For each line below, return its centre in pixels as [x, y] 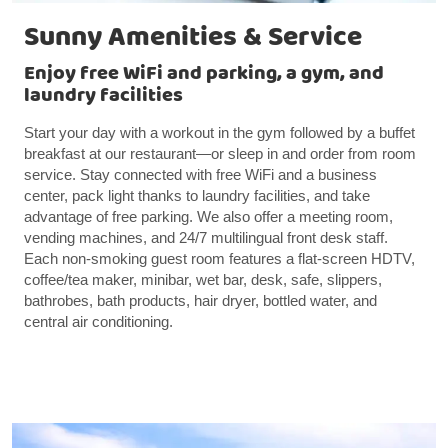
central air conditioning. [100, 321]
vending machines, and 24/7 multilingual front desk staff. [206, 237]
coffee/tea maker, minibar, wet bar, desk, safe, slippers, [203, 279]
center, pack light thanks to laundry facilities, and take [197, 195]
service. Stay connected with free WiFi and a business [200, 174]
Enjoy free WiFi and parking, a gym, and [204, 73]
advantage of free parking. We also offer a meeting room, [208, 216]
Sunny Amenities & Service [193, 37]
